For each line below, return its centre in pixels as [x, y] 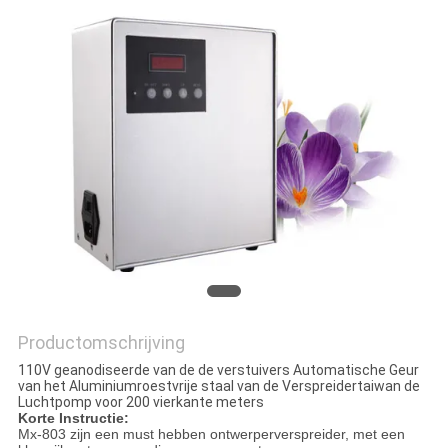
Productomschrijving [101, 343]
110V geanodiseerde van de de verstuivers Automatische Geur [218, 370]
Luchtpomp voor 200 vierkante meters [140, 402]
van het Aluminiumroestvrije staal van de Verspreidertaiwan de [218, 386]
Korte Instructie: [73, 418]
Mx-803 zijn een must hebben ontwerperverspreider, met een [211, 434]
